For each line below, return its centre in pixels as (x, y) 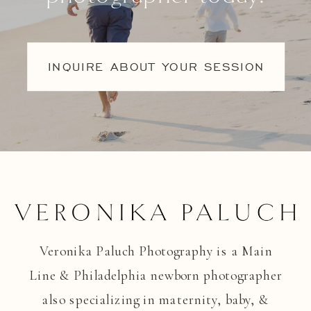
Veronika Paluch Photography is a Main (156, 251)
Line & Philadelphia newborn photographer (156, 275)
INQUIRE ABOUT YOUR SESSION (157, 67)
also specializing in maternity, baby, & (156, 300)
